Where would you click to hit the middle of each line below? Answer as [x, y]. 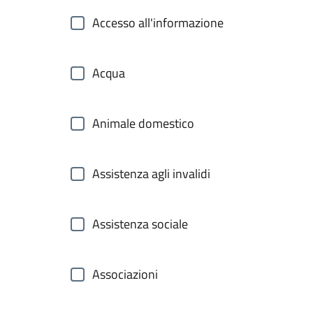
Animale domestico [143, 123]
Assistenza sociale [140, 224]
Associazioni [125, 274]
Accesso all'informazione [158, 23]
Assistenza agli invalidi [151, 174]
